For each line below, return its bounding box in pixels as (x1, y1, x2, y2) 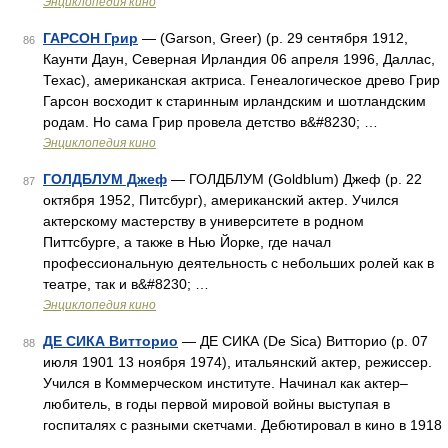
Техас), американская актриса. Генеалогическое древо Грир (43, 72, 440, 88)
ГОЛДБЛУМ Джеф (43, 171, 167, 187)
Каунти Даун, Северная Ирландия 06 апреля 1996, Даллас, (43, 51, 435, 67)
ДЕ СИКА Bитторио (43, 333, 178, 349)
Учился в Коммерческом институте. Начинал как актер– (43, 375, 408, 391)
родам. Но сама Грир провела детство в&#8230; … (43, 114, 378, 130)
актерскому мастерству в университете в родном (43, 213, 364, 229)
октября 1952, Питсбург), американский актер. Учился (43, 192, 399, 208)
